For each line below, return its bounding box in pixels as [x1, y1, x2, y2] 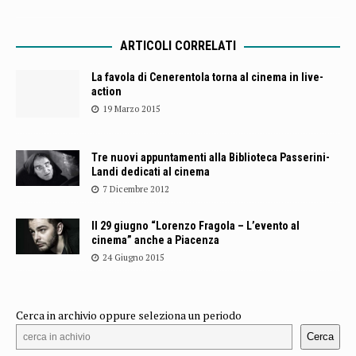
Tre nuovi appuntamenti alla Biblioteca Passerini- [91, 150, 330, 164]
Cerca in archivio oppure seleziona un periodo [16, 307, 242, 323]
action [91, 84, 122, 98]
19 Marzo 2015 [103, 103, 161, 114]
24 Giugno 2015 [103, 251, 164, 263]
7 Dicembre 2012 [103, 183, 169, 195]
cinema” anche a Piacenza [91, 233, 219, 246]
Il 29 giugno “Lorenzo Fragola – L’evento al [91, 219, 300, 232]
